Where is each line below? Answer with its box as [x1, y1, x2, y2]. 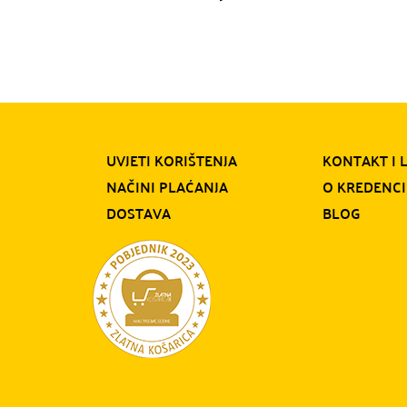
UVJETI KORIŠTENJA [106, 146, 237, 174]
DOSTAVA [106, 199, 171, 226]
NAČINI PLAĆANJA [106, 173, 228, 200]
